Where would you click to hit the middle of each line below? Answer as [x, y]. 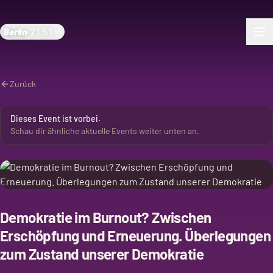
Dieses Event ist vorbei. [55, 119]
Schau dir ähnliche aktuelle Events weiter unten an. [105, 131]
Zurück [23, 84]
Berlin [16, 32]
